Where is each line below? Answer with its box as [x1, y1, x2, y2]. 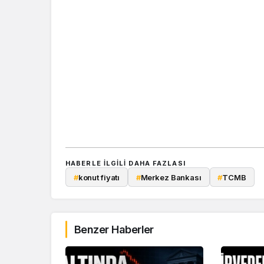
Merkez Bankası [140, 172, 202, 182]
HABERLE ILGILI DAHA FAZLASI [65, 159, 186, 168]
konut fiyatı [78, 172, 120, 182]
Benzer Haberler [74, 223, 154, 236]
